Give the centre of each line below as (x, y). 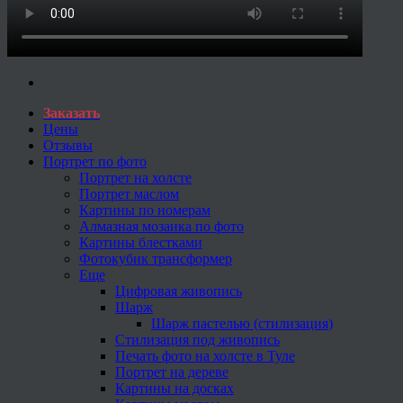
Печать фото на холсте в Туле (205, 355)
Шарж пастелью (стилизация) (242, 323)
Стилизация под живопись (197, 339)
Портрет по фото (95, 161)
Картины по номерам (145, 210)
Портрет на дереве (172, 372)
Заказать (72, 112)
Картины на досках (175, 388)
